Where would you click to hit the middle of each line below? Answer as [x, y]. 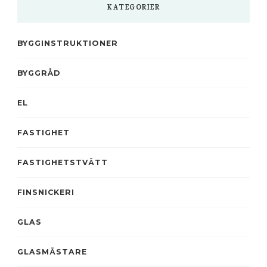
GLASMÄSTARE [52, 252]
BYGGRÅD [39, 73]
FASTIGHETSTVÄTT [63, 163]
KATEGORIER [133, 9]
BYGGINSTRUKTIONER [68, 44]
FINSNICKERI [46, 193]
